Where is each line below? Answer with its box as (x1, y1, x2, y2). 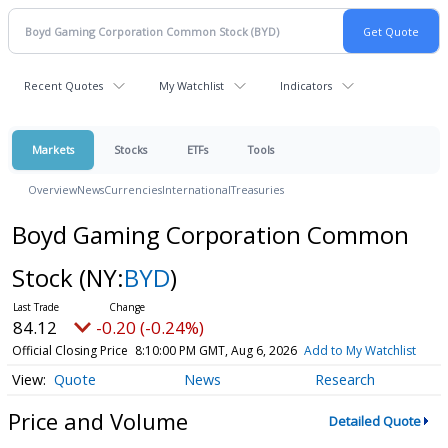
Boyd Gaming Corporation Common (11, 218, 409, 251)
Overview (28, 182, 77, 197)
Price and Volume (8, 405, 188, 436)
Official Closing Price (11, 342, 128, 359)
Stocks (114, 142, 147, 157)
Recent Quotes (24, 78, 103, 93)
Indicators (280, 78, 332, 93)
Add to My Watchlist (303, 342, 416, 359)
